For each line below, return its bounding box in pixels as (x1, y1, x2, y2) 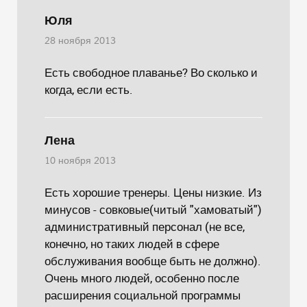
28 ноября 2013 (45, 35, 116, 47)
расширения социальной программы (45, 287, 241, 303)
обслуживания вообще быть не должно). (45, 253, 261, 269)
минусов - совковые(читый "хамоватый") (45, 201, 262, 217)
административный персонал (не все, (45, 219, 245, 234)
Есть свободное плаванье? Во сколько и (45, 64, 258, 80)
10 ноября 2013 (45, 155, 116, 167)
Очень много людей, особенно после (45, 270, 239, 286)
